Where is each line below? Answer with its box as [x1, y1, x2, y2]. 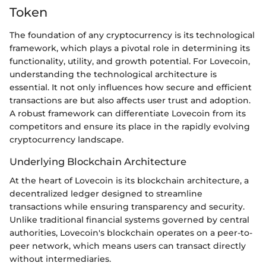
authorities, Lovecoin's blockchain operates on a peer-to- [9, 227, 252, 238]
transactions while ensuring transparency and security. [9, 201, 245, 212]
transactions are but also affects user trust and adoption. [9, 94, 251, 106]
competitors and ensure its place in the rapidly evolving [9, 121, 250, 132]
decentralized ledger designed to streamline [9, 188, 202, 199]
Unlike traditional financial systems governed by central [9, 214, 249, 225]
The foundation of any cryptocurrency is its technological [9, 29, 255, 40]
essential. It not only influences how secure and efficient [9, 81, 252, 93]
